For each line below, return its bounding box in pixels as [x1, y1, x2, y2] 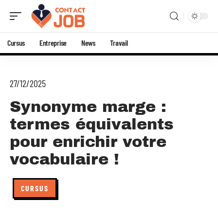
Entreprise [39, 38, 67, 47]
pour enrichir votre [10, 133, 166, 150]
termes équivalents [10, 116, 174, 133]
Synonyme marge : [10, 98, 166, 115]
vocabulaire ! [10, 151, 119, 168]
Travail [109, 38, 128, 47]
